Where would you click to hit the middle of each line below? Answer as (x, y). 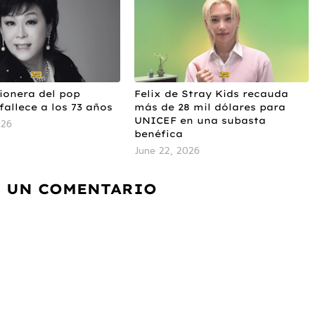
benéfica (159, 133)
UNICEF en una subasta (200, 120)
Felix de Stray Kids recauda (212, 93)
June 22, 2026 (168, 150)
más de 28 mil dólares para (210, 107)
